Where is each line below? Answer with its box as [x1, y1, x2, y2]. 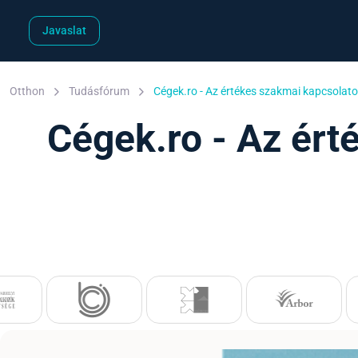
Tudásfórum [69, 85, 129, 97]
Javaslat [42, 23, 86, 37]
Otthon [10, 85, 45, 97]
